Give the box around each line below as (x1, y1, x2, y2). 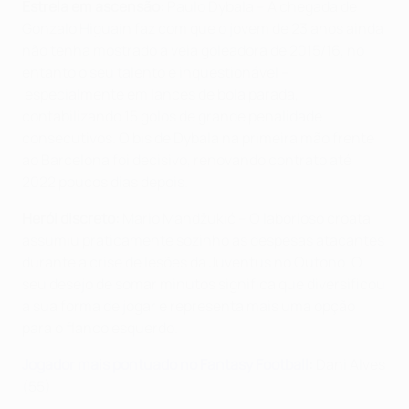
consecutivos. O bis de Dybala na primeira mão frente (22, 128, 374, 149)
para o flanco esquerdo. (22, 318, 178, 339)
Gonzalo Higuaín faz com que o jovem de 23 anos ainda (22, 18, 383, 39)
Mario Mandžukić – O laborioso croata (120, 208, 371, 229)
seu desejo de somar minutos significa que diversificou (22, 274, 385, 295)
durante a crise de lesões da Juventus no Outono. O (22, 252, 362, 273)
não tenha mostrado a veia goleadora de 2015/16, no (22, 40, 364, 61)
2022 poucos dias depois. (22, 172, 188, 193)
